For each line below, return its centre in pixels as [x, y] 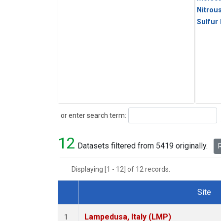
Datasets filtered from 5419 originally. [143, 146]
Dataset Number [96, 204]
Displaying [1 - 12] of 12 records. [124, 169]
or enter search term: [92, 115]
